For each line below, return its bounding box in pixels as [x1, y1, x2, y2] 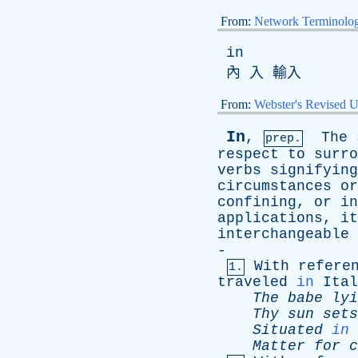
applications [217, 210, 323, 226]
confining [217, 194, 296, 210]
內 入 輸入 [217, 66, 301, 82]
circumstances [217, 178, 332, 194]
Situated [253, 322, 323, 338]
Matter [253, 338, 305, 354]
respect [217, 146, 279, 162]
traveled [217, 274, 288, 290]
